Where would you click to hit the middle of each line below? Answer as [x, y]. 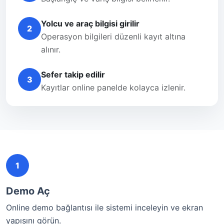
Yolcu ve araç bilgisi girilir [90, 23]
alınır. [51, 49]
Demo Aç [28, 191]
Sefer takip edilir [73, 74]
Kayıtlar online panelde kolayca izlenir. [113, 87]
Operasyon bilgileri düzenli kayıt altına [113, 36]
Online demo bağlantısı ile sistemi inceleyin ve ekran [104, 207]
